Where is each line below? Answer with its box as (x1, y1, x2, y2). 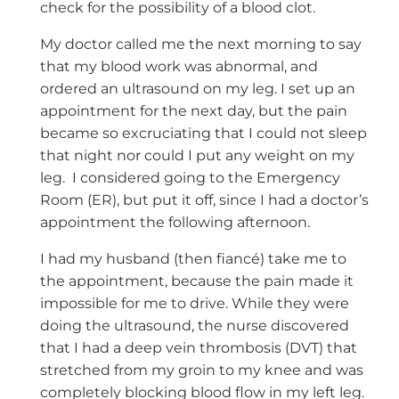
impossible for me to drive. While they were (39, 295, 349, 313)
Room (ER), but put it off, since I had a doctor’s (39, 191, 369, 209)
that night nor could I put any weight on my (39, 147, 354, 165)
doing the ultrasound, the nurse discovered (39, 317, 349, 335)
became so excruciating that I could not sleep (39, 125, 367, 142)
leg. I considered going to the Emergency (39, 169, 340, 187)
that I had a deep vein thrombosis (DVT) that (39, 339, 357, 357)
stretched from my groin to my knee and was (39, 362, 363, 379)
